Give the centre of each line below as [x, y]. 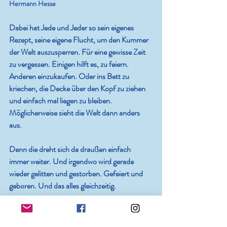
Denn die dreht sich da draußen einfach [71, 149]
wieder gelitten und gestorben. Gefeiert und [77, 174]
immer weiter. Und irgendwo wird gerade [72, 162]
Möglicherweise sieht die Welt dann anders [75, 113]
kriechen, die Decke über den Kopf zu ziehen [78, 89]
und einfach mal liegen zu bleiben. [61, 101]
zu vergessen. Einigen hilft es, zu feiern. [70, 64]
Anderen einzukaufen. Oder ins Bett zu [70, 77]
